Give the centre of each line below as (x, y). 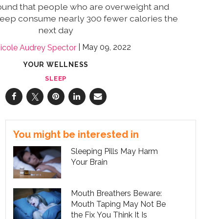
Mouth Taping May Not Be (119, 204)
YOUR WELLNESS (56, 64)
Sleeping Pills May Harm (115, 152)
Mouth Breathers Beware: (117, 193)
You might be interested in (76, 135)
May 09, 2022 (106, 47)
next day (56, 30)
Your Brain (89, 162)
